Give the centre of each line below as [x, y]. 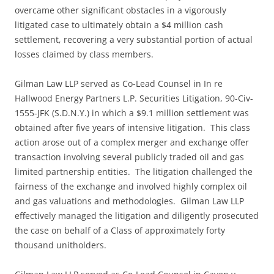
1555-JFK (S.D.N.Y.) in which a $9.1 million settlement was [132, 113]
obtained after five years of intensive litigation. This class [132, 128]
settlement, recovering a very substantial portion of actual [134, 40]
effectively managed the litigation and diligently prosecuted [137, 216]
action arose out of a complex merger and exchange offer [132, 143]
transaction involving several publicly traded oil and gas [129, 157]
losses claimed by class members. [84, 54]
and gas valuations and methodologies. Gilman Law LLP [129, 201]
